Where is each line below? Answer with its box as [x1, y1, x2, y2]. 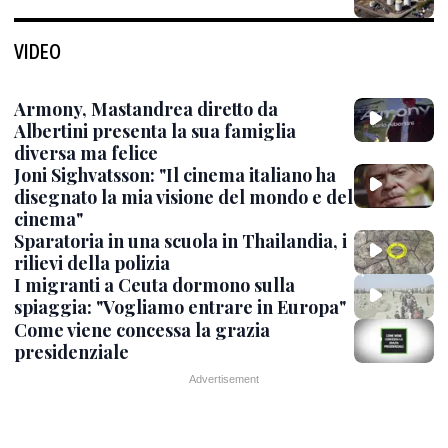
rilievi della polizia [14, 251, 170, 275]
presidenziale [14, 339, 129, 364]
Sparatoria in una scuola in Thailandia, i [14, 229, 347, 253]
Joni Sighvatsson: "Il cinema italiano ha [14, 163, 336, 187]
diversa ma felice [14, 141, 158, 165]
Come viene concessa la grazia [14, 317, 270, 342]
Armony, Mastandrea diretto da [14, 97, 278, 121]
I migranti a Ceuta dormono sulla [14, 273, 295, 298]
